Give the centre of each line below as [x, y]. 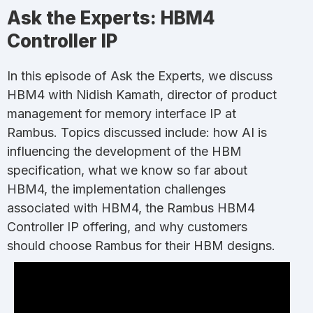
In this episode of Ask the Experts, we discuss [140, 76]
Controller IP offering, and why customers [127, 227]
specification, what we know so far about [127, 170]
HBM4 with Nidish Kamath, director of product [142, 95]
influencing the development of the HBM [124, 151]
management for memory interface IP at [122, 114]
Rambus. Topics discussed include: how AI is [137, 132]
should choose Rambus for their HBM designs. [141, 246]
